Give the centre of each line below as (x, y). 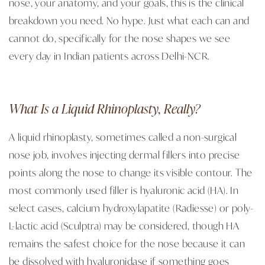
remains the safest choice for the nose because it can (127, 243)
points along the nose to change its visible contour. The (131, 172)
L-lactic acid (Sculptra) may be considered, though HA (124, 225)
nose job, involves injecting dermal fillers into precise (125, 154)
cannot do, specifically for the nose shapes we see (119, 38)
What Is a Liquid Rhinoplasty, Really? (104, 108)
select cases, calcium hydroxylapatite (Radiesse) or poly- (131, 207)
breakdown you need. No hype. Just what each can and (129, 20)
